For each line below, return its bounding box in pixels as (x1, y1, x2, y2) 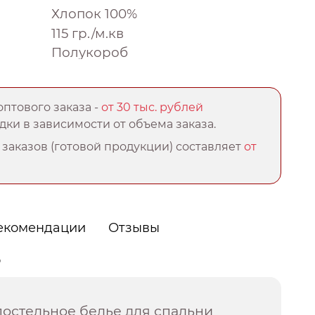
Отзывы (108, 220, 160, 236)
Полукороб (51, 44, 128, 61)
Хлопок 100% (51, 6, 137, 22)
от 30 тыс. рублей (101, 101, 204, 115)
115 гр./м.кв (51, 25, 124, 41)
